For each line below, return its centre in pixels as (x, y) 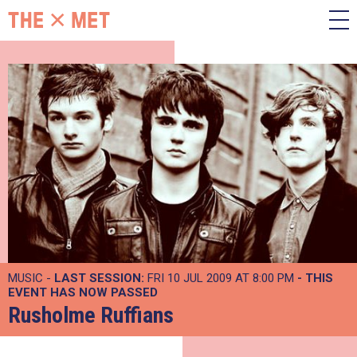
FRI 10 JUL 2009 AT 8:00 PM (221, 278)
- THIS (315, 278)
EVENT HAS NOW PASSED (83, 292)
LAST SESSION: (99, 278)
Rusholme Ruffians (91, 315)
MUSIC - (31, 278)
